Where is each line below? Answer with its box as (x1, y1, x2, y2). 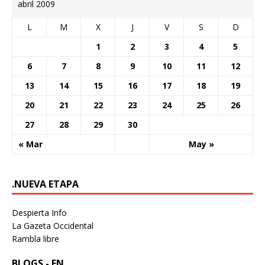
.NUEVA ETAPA (12, 177, 79, 190)
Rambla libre (12, 232, 59, 244)
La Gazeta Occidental (12, 219, 93, 231)
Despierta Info (12, 206, 67, 218)
